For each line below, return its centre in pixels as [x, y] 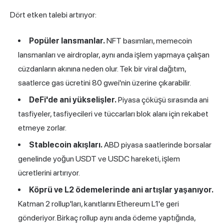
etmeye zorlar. [42, 128]
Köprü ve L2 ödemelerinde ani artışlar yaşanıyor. [121, 190]
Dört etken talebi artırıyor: [53, 15]
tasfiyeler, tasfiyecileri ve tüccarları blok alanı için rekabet [113, 114]
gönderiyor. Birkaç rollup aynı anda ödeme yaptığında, [107, 218]
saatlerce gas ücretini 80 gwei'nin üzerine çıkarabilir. [104, 83]
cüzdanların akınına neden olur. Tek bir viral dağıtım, [102, 69]
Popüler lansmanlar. [67, 41]
